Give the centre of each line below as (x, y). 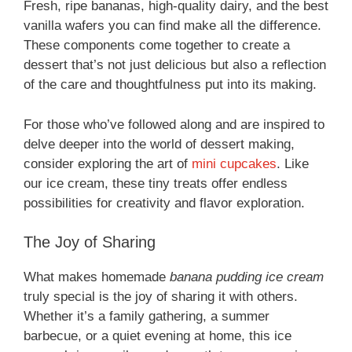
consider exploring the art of (108, 163)
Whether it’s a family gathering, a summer (147, 317)
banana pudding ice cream (247, 277)
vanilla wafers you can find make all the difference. (172, 26)
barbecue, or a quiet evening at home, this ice (158, 336)
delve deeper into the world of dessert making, (159, 144)
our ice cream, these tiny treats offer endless (156, 183)
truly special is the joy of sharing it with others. (161, 297)
